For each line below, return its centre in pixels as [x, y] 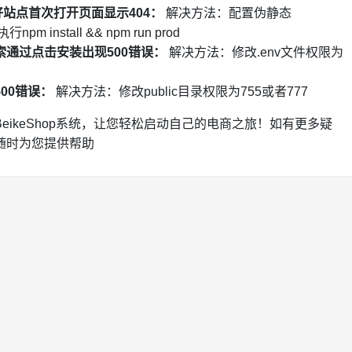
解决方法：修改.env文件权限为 [254, 53]
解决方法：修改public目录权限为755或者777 [180, 92]
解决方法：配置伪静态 [227, 13]
